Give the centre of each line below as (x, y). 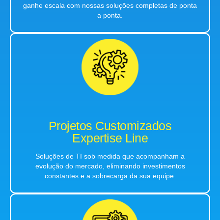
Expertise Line (110, 138)
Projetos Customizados (110, 126)
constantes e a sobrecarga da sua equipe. (110, 176)
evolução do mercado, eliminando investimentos (110, 166)
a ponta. (110, 15)
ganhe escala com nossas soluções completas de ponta (110, 6)
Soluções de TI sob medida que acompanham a (110, 156)
